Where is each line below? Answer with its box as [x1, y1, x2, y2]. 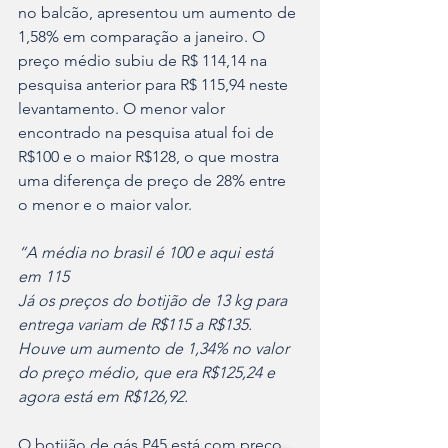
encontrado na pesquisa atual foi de [18, 123, 278, 143]
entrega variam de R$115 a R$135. [18, 315, 256, 335]
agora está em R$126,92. [18, 387, 188, 407]
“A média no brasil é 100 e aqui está [18, 243, 277, 263]
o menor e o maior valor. [18, 195, 196, 215]
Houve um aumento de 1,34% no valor [18, 339, 293, 359]
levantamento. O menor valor [18, 99, 229, 119]
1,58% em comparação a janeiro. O [18, 27, 269, 47]
